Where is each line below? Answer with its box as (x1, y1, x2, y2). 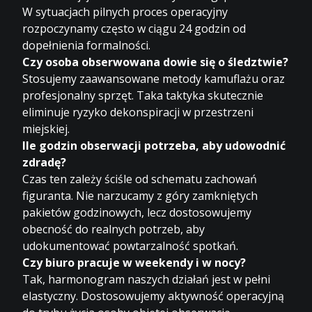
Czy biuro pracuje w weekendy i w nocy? (22, 254, 247, 270)
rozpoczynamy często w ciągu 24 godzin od (22, 20, 247, 36)
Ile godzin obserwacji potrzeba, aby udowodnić (22, 137, 286, 153)
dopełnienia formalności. (22, 37, 151, 53)
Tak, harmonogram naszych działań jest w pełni (22, 271, 271, 287)
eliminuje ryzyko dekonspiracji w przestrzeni (22, 104, 254, 120)
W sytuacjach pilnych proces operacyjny (22, 3, 228, 19)
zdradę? (22, 154, 67, 170)
